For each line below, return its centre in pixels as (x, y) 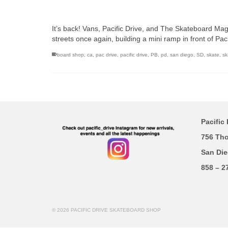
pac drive (106, 55)
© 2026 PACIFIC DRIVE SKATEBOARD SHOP (106, 210)
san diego (182, 55)
